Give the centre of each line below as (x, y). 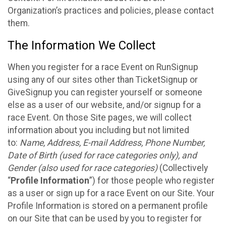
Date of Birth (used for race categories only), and (102, 155)
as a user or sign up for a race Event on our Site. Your (111, 193)
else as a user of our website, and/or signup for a (104, 105)
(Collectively (183, 168)
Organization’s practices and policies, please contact (111, 11)
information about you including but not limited (98, 130)
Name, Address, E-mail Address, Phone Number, (112, 143)
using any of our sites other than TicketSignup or (103, 79)
